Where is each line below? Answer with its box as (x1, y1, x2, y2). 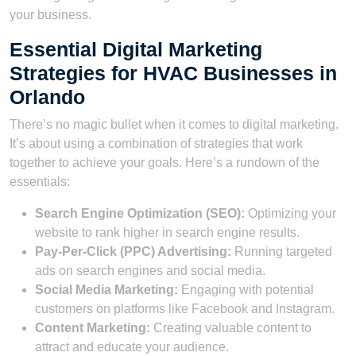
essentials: (10, 174, 70, 188)
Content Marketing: (35, 320, 150, 335)
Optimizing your (245, 206, 336, 220)
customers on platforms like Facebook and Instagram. (35, 301, 335, 315)
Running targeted (231, 244, 332, 258)
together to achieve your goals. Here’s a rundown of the (10, 155, 319, 169)
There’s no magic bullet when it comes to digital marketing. (10, 117, 339, 131)
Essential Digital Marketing (10, 37, 262, 60)
